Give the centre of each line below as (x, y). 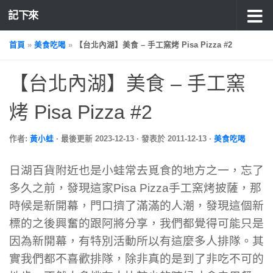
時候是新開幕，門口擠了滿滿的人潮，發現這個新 (136, 205)
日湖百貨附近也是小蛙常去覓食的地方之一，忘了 (136, 170)
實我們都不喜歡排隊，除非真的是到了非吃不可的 (136, 258)
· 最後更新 (76, 139)
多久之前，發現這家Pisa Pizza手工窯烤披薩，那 (135, 188)
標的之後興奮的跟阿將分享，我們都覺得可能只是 (136, 223)
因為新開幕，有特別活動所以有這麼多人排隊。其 (136, 241)
